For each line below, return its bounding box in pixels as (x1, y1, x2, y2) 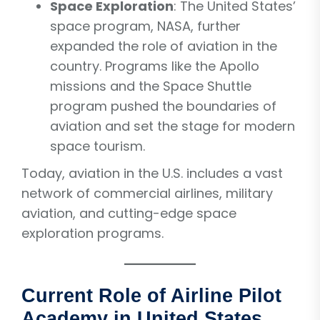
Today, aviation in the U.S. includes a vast (21, 164, 283, 182)
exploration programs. (21, 224, 164, 242)
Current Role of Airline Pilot (21, 284, 281, 306)
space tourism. (50, 136, 145, 155)
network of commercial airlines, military (21, 184, 273, 202)
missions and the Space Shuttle (50, 76, 251, 95)
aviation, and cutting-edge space (21, 204, 236, 222)
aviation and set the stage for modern (50, 116, 295, 135)
